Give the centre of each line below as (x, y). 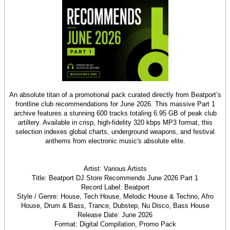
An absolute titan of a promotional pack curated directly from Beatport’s (115, 95)
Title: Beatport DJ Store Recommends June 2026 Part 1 (115, 178)
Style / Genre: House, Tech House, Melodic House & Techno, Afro (115, 196)
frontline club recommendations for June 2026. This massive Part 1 (115, 104)
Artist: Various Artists (115, 169)
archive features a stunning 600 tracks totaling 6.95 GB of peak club (115, 113)
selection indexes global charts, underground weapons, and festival (115, 132)
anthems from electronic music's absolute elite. (115, 141)
